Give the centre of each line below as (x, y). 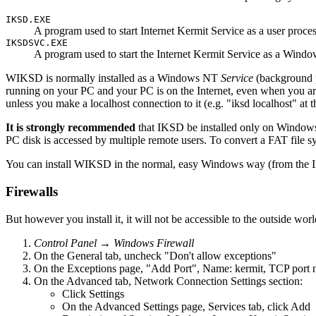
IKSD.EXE (28, 20)
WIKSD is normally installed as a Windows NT (113, 78)
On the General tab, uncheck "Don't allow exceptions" (155, 255)
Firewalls (32, 192)
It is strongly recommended (71, 128)
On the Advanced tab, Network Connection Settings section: (168, 281)
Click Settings (93, 293)
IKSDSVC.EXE (42, 43)
